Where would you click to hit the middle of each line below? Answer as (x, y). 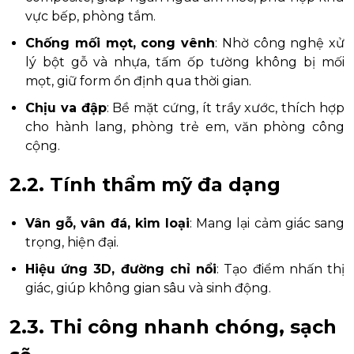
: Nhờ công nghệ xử (280, 43)
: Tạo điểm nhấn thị (281, 269)
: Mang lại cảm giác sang (267, 223)
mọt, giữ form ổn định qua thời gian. (138, 81)
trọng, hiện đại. (72, 242)
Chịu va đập (66, 107)
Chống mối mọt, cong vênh (120, 43)
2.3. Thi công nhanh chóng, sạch (173, 326)
